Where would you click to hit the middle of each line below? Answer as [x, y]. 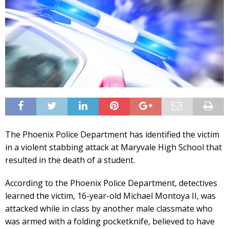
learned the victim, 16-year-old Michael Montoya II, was [110, 196]
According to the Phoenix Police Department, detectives [111, 183]
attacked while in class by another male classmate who [109, 208]
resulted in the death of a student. [70, 160]
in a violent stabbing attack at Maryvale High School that [113, 147]
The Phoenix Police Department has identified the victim [112, 134]
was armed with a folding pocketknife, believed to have [110, 221]
